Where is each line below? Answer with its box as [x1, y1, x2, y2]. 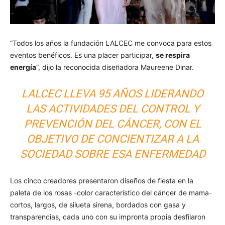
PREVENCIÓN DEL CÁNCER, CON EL [24, 117, 201, 130]
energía [10, 62, 36, 71]
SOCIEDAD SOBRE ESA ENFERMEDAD [20, 147, 205, 160]
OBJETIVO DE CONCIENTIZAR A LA [26, 132, 199, 145]
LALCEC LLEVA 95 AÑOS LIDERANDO [22, 87, 203, 100]
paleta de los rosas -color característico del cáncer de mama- [10, 188, 212, 197]
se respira [156, 50, 190, 59]
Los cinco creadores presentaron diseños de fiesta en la [10, 176, 193, 185]
